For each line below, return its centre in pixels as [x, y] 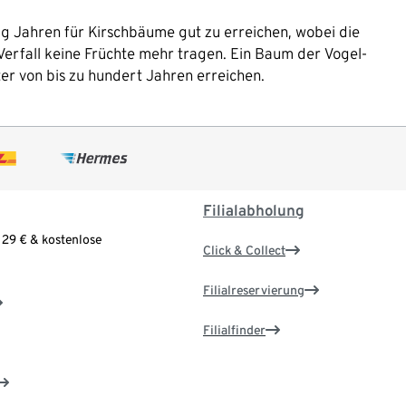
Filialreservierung [254, 290]
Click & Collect [244, 251]
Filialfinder [234, 330]
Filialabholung [254, 211]
